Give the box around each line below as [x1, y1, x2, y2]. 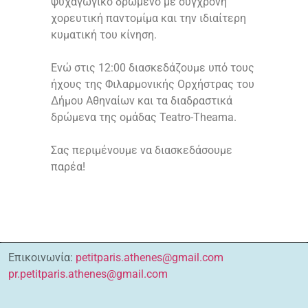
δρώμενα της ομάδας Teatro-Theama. [51, 111, 236, 124]
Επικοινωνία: [8, 250, 76, 264]
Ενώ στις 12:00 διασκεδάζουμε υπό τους [51, 61, 254, 75]
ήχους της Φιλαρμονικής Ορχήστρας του [51, 78, 254, 91]
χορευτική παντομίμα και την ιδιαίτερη [51, 12, 246, 25]
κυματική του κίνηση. [51, 28, 157, 42]
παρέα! [51, 160, 85, 174]
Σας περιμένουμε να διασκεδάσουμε [51, 144, 232, 157]
